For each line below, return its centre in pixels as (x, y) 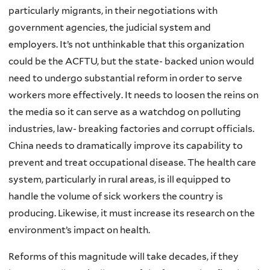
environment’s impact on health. (79, 230)
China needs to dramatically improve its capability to (126, 146)
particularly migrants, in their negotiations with (113, 11)
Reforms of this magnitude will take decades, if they (124, 256)
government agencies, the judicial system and (110, 28)
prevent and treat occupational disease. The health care (132, 163)
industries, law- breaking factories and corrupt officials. (131, 129)
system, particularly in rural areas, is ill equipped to (120, 180)
